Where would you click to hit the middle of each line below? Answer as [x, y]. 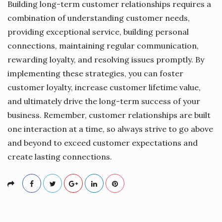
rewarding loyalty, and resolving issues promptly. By [106, 59]
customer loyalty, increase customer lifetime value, [104, 87]
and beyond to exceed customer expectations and [103, 142]
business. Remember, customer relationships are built [109, 115]
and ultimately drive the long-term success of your [104, 101]
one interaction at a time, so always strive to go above [110, 129]
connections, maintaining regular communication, [103, 45]
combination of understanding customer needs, [99, 18]
